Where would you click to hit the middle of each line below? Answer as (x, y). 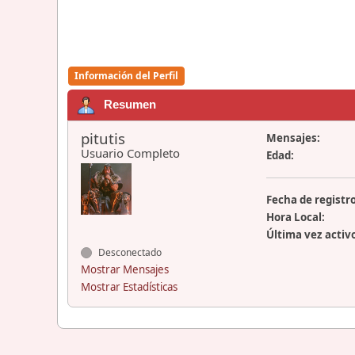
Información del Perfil (126, 76)
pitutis (103, 138)
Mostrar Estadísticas (129, 287)
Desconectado (129, 252)
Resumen (130, 104)
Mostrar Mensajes (125, 269)
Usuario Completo (130, 153)
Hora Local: (295, 217)
